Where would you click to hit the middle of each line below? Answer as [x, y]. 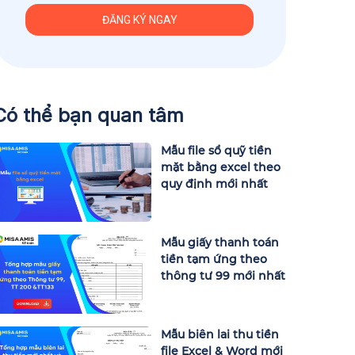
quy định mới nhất [214, 183]
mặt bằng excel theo [221, 167]
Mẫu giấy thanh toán [220, 242]
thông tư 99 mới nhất [223, 275]
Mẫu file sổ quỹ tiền [216, 150]
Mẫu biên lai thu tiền [220, 334]
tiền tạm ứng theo [214, 259]
